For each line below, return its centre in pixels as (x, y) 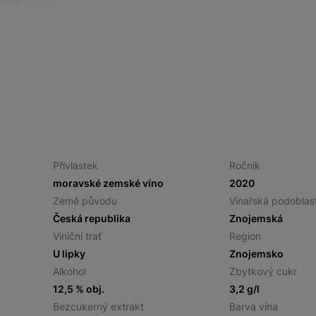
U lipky (69, 254)
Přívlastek (75, 165)
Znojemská (256, 218)
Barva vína (254, 306)
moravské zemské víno (108, 183)
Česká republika (91, 218)
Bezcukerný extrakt (98, 306)
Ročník (245, 165)
